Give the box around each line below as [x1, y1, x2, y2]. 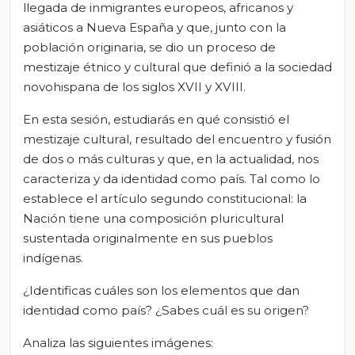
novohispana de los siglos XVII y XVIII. [23, 78, 246, 94]
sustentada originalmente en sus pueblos [23, 230, 273, 246]
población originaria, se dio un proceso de [23, 39, 276, 55]
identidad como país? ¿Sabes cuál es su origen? [23, 302, 309, 318]
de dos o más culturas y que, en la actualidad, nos [23, 151, 319, 166]
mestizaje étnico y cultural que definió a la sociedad [23, 59, 332, 74]
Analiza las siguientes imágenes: [23, 334, 213, 350]
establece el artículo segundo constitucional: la [23, 190, 307, 206]
